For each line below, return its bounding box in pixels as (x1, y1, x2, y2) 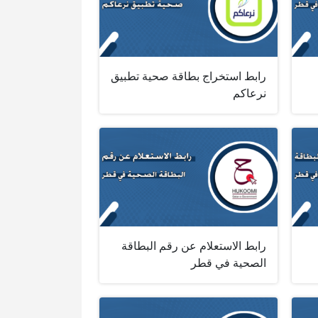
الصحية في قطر (190, 257, 266, 270)
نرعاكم (232, 87, 266, 99)
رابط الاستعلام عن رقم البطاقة (121, 240, 266, 253)
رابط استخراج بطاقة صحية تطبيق (110, 70, 266, 82)
